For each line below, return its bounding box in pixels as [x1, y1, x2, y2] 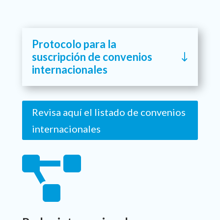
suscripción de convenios [31, 50, 152, 64]
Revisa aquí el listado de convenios [31, 106, 186, 118]
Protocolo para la [31, 37, 116, 51]
